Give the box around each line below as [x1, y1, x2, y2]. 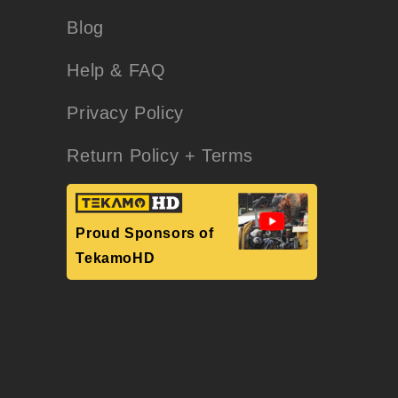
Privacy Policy [67, 103, 184, 123]
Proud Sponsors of [76, 226, 214, 241]
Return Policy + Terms [67, 146, 254, 165]
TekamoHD [76, 251, 155, 266]
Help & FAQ [67, 60, 166, 80]
